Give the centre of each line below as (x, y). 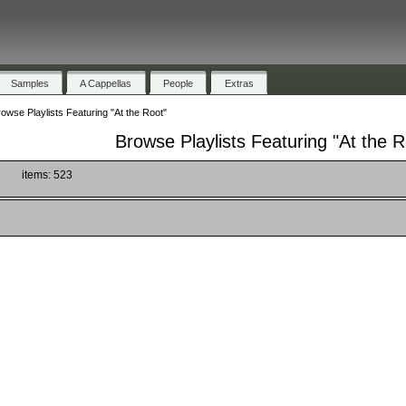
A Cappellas (106, 83)
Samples (29, 83)
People (179, 83)
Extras (239, 83)
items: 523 (47, 174)
